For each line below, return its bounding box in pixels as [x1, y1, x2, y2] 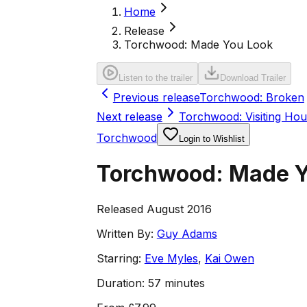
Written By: [96, 226, 153, 241]
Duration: [96, 275, 145, 290]
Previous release [112, 90, 199, 104]
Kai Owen [204, 251, 254, 265]
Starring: [96, 251, 141, 265]
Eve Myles [144, 251, 198, 265]
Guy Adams [156, 226, 217, 241]
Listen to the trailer [118, 73, 193, 83]
